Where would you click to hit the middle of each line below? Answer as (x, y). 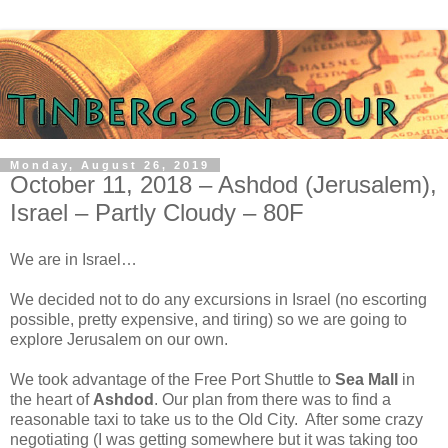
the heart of (51, 400)
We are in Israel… (73, 260)
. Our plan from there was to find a (272, 400)
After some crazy (364, 420)
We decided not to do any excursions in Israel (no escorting (218, 300)
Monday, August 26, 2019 (110, 164)
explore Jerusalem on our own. (119, 340)
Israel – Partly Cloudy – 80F (157, 212)
